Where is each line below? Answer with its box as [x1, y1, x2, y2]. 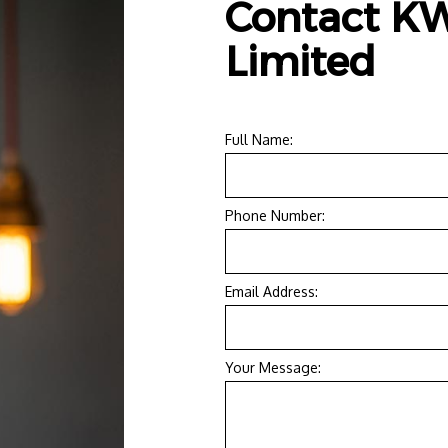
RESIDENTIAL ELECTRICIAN [34, 4, 225, 20]
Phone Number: [225, 207, 326, 225]
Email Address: [225, 283, 319, 301]
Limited [225, 37, 377, 87]
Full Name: [225, 131, 294, 149]
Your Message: [225, 359, 322, 377]
